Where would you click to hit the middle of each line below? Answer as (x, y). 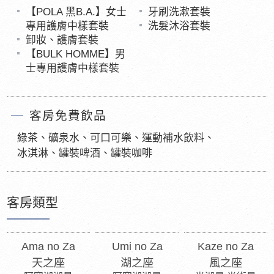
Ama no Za (49, 246)
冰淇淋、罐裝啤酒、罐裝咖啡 (85, 154)
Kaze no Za (225, 246)
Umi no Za (137, 246)
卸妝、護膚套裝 (62, 40)
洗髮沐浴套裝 (179, 26)
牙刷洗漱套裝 (179, 12)
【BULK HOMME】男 (76, 54)
